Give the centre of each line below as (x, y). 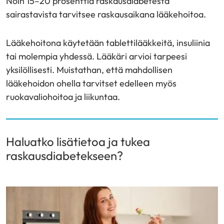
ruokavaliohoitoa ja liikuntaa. (63, 97)
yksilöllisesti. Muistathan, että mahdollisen (89, 70)
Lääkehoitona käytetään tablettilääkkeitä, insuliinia (108, 43)
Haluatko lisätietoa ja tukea (78, 141)
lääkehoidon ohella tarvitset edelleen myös (91, 83)
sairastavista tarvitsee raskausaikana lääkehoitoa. (106, 14)
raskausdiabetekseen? (64, 155)
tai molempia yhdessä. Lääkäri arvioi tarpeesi (96, 56)
